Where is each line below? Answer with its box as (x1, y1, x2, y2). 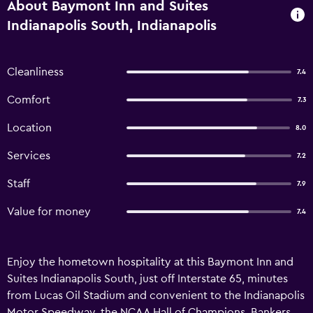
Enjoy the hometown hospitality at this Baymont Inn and (7, 256, 293, 268)
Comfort (7, 94, 50, 105)
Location (7, 122, 52, 133)
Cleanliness (7, 66, 64, 78)
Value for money (7, 206, 91, 217)
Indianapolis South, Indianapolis (7, 19, 217, 33)
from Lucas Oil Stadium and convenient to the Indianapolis (7, 290, 305, 301)
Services (7, 150, 50, 161)
